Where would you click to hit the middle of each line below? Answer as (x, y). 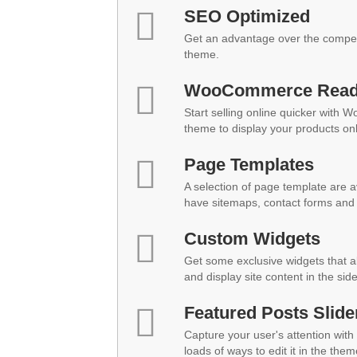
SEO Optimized (247, 16)
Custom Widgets (252, 239)
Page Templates (249, 165)
